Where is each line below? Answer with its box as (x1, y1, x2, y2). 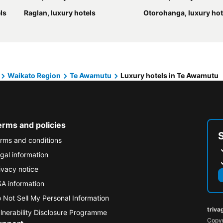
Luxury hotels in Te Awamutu (120, 71, 219, 80)
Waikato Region (7, 71, 61, 80)
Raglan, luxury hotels (24, 8, 96, 17)
